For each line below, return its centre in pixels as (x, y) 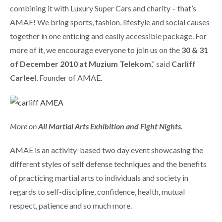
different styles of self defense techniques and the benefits (108, 164)
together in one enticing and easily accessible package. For (108, 36)
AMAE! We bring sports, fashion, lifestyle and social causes (110, 22)
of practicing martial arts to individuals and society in (99, 178)
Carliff (184, 64)
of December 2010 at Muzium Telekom (81, 64)
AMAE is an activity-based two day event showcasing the (107, 150)
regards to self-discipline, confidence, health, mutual (97, 192)
